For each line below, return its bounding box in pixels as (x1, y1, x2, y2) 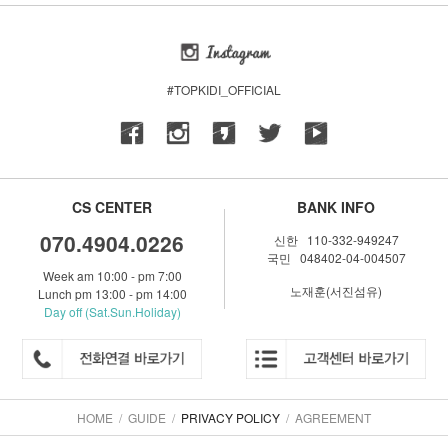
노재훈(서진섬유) (290, 281, 382, 299)
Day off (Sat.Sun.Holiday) (43, 302, 181, 320)
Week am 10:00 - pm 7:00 (42, 266, 182, 284)
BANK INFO (297, 196, 375, 217)
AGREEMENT (295, 409, 371, 427)
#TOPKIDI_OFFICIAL (167, 80, 281, 98)
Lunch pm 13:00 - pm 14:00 (37, 284, 187, 302)
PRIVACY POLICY (181, 409, 280, 427)
